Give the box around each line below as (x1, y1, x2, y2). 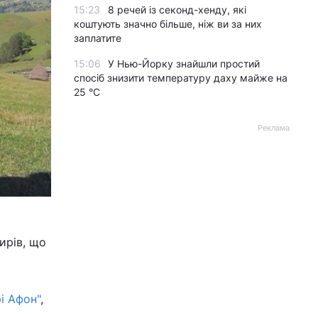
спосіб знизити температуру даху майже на (74, 72, 287, 84)
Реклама (258, 123, 290, 133)
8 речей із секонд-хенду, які (108, 4, 246, 16)
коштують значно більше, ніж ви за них (74, 18, 262, 30)
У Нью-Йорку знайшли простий (108, 57, 260, 70)
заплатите (74, 32, 121, 44)
